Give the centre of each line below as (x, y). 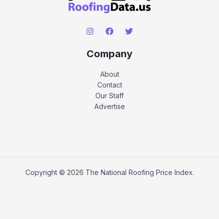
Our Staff (109, 95)
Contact (109, 85)
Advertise (109, 106)
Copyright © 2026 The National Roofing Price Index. (109, 172)
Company (109, 54)
